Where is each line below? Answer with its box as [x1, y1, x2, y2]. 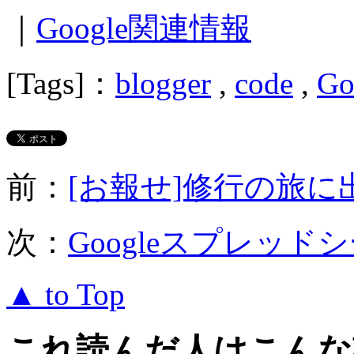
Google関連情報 [36, 11, 251, 46]
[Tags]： [6, 66, 115, 101]
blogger [115, 66, 211, 101]
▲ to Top [6, 277, 125, 312]
